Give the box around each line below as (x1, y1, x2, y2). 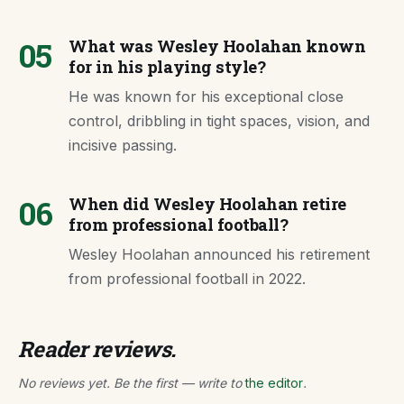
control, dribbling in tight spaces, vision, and (69, 112, 370, 130)
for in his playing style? (69, 56, 266, 78)
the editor (245, 375, 303, 390)
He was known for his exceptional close (69, 87, 344, 106)
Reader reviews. (18, 335, 176, 363)
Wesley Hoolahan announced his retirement (69, 245, 370, 263)
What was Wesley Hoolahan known (69, 35, 366, 57)
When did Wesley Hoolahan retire (69, 193, 346, 215)
